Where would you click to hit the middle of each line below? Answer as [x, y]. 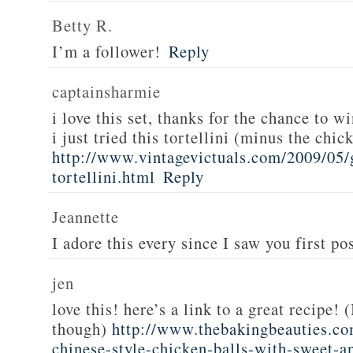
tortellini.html [104, 176]
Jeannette [85, 217]
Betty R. [82, 25]
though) [82, 329]
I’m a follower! [106, 51]
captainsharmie [106, 91]
